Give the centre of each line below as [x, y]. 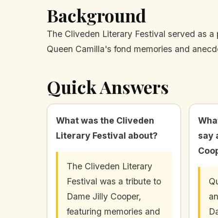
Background [96, 15]
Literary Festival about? [107, 136]
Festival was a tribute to [114, 182]
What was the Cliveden [105, 121]
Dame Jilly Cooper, [104, 197]
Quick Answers [108, 87]
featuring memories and [113, 212]
